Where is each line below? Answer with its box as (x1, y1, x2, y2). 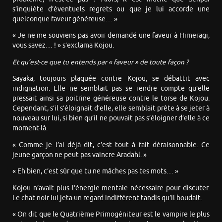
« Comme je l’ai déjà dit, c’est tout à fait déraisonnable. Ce (12, 140, 210, 149)
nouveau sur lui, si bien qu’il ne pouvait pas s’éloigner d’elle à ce (12, 114, 210, 123)
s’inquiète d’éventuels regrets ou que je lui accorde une (12, 4, 210, 13)
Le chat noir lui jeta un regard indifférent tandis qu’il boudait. (12, 193, 202, 202)
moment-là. (12, 124, 48, 133)
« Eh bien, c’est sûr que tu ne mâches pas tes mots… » (12, 167, 178, 176)
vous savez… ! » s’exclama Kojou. (12, 41, 114, 50)
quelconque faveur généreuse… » (12, 14, 117, 23)
